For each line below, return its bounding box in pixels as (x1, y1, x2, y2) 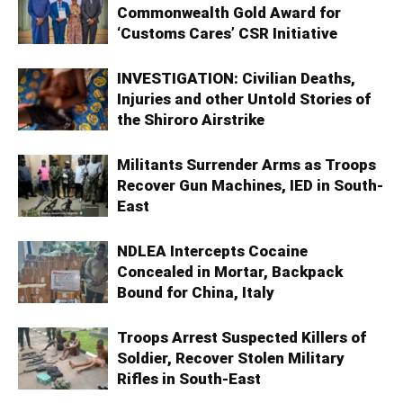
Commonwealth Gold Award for (117, 3, 341, 22)
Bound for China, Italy (117, 282, 274, 301)
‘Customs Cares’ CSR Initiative (117, 23, 337, 42)
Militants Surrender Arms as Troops (117, 155, 376, 174)
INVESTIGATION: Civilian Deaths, (117, 68, 355, 87)
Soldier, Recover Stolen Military (117, 348, 345, 367)
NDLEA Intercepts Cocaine (117, 241, 308, 260)
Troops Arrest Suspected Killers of (117, 327, 366, 346)
